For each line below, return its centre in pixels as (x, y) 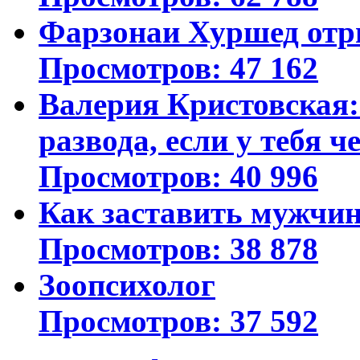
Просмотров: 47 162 (178, 68)
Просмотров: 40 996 (178, 177)
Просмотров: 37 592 (178, 321)
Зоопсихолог (127, 285)
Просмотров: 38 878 (178, 249)
